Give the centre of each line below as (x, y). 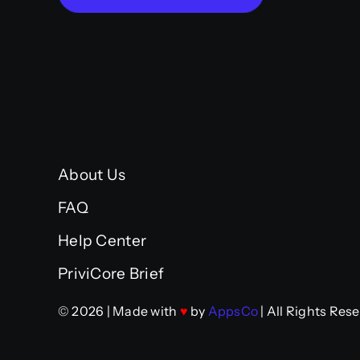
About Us (92, 175)
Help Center (102, 241)
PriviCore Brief (111, 274)
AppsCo (233, 311)
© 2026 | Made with (119, 311)
